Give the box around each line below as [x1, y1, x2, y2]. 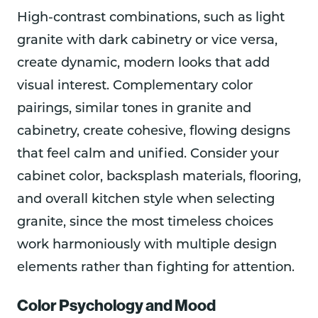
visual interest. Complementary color [17, 79, 253, 93]
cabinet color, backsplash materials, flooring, [17, 170, 301, 184]
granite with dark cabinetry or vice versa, [17, 33, 278, 48]
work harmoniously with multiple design [17, 238, 277, 252]
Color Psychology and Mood [17, 295, 216, 315]
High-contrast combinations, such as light [17, 11, 285, 25]
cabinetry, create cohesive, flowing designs [17, 124, 290, 138]
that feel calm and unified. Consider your [17, 147, 279, 161]
